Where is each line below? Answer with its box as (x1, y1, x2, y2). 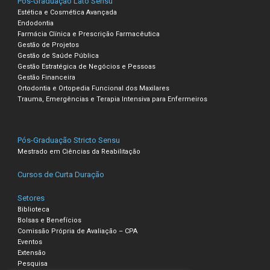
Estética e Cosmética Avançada (17, 8, 118, 16)
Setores (17, 193, 45, 202)
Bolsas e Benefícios (17, 216, 82, 224)
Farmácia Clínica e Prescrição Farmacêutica (17, 30, 160, 38)
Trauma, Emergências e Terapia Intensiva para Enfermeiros (17, 95, 208, 103)
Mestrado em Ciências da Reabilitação (17, 147, 141, 155)
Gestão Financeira (17, 73, 76, 81)
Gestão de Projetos (17, 40, 80, 49)
